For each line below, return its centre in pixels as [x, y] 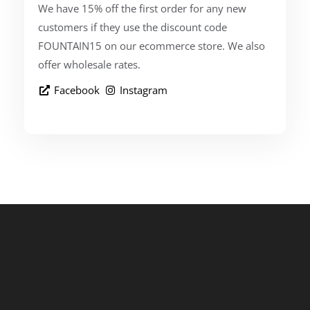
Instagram [143, 90]
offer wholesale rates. [89, 64]
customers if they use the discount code [133, 27]
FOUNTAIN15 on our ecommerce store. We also [152, 45]
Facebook [76, 90]
